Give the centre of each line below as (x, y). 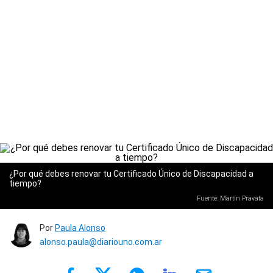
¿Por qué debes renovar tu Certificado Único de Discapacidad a (131, 174)
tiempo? (25, 183)
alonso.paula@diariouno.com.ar (101, 242)
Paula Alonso (80, 228)
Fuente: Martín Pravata (230, 198)
